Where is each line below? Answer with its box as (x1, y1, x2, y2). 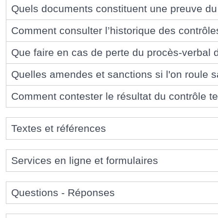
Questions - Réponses (11, 186, 115, 198)
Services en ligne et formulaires (11, 154, 158, 166)
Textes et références (11, 122, 106, 134)
